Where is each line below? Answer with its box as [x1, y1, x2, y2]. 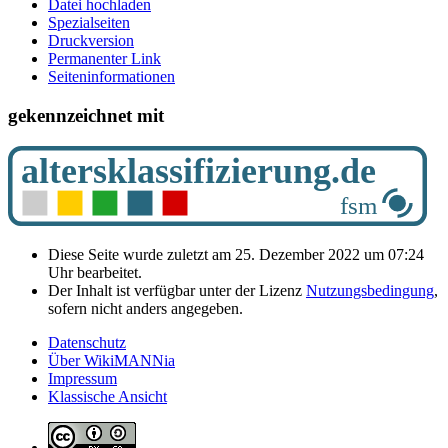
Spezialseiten [48, 14, 130, 32]
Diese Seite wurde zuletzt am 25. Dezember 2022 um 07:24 [48, 245, 424, 263]
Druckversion [48, 32, 134, 50]
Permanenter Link [48, 50, 161, 68]
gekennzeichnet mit [8, 105, 164, 127]
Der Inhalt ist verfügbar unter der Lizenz [48, 281, 306, 299]
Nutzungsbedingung [306, 281, 434, 299]
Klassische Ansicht [48, 387, 167, 405]
